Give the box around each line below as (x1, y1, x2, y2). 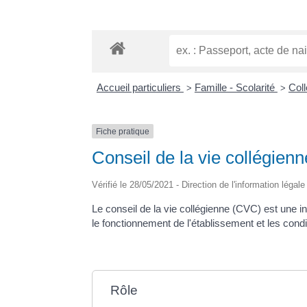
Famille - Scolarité (194, 81, 278, 93)
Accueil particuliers (96, 81, 184, 93)
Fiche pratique (96, 126, 150, 136)
